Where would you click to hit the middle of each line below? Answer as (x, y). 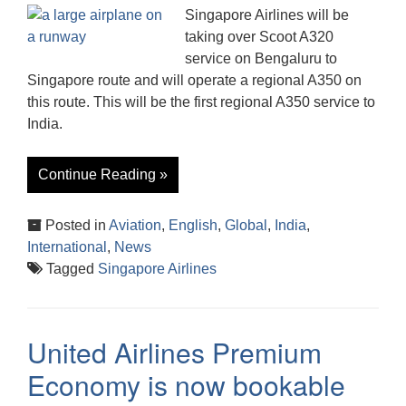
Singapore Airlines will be (267, 14)
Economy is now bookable (186, 384)
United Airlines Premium (174, 352)
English (193, 225)
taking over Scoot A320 (259, 36)
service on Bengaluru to (261, 58)
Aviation (135, 225)
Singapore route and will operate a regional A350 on (194, 80)
